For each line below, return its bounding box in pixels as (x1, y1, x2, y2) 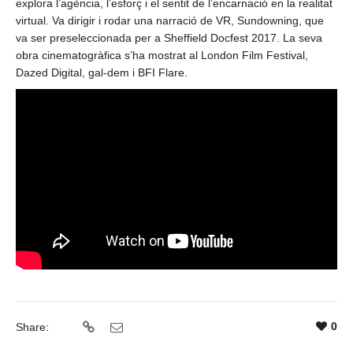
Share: (16, 321, 49, 334)
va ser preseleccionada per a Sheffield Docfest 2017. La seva (16, 32, 322, 44)
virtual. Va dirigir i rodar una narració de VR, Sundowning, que (16, 14, 324, 27)
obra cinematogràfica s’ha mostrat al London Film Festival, (16, 49, 308, 61)
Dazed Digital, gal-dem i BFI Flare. (16, 66, 188, 79)
